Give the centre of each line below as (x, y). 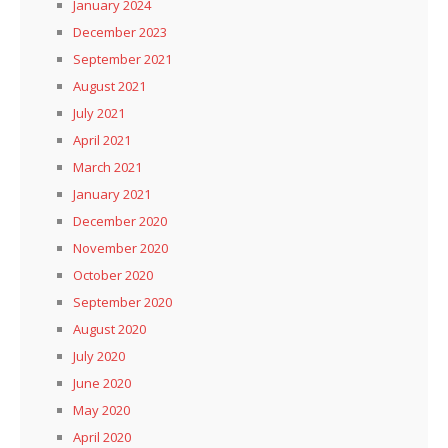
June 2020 (102, 382)
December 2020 (120, 220)
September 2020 (122, 301)
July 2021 (99, 112)
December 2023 (120, 31)
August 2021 (109, 85)
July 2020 (99, 355)
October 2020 (113, 274)
